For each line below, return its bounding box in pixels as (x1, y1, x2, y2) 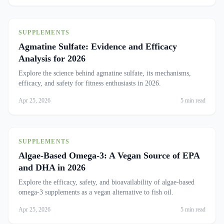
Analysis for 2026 (18, 53, 85, 63)
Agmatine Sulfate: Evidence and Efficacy (18, 41, 177, 51)
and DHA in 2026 (18, 162, 85, 172)
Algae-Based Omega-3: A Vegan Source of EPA (18, 150, 199, 160)
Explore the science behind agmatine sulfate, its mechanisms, (18, 69, 191, 77)
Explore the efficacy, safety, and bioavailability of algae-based (18, 178, 194, 186)
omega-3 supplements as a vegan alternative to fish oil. (18, 188, 173, 196)
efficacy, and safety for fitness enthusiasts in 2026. (18, 79, 161, 87)
